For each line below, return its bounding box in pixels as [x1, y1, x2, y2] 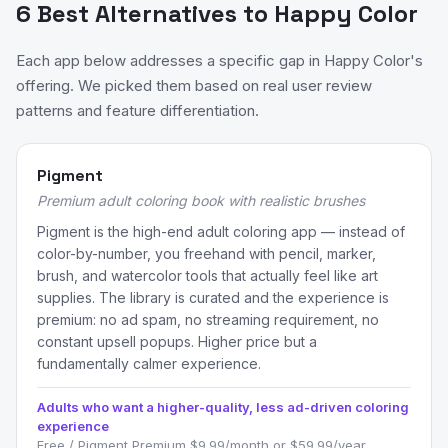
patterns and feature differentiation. [16, 101, 259, 120]
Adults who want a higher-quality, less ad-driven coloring [37, 399, 409, 415]
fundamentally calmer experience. [37, 355, 261, 372]
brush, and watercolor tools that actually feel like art [37, 267, 378, 284]
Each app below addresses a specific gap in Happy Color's [16, 51, 423, 70]
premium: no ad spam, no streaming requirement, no [37, 311, 379, 328]
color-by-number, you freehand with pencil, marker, [37, 245, 376, 262]
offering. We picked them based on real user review [16, 76, 372, 95]
